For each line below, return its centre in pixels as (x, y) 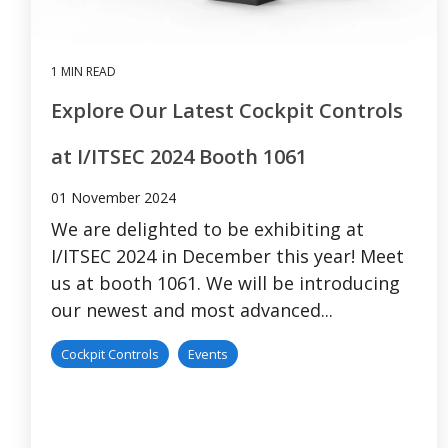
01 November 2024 (113, 198)
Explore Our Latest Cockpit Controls (227, 111)
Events (208, 354)
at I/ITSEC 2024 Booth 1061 (179, 157)
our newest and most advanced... (192, 310)
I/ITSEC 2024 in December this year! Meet (227, 256)
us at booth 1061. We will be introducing (225, 283)
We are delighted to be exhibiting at (207, 229)
